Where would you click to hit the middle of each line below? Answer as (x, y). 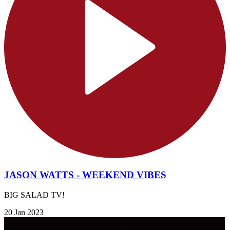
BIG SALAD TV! (34, 195)
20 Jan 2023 (24, 213)
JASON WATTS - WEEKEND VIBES (85, 175)
